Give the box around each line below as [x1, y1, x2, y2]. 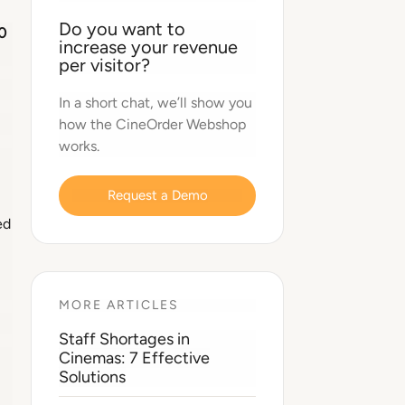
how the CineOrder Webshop [59, 115, 246, 133]
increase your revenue [59, 35, 238, 58]
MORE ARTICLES [59, 297, 179, 313]
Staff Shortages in [59, 328, 190, 349]
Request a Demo [107, 186, 208, 203]
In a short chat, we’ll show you [59, 93, 252, 111]
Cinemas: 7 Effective [59, 347, 210, 368]
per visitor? [59, 53, 150, 76]
